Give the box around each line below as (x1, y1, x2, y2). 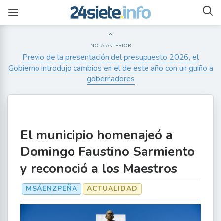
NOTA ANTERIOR (90, 42, 131, 49)
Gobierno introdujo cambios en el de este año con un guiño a (8, 63, 213, 74)
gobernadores (86, 74, 135, 84)
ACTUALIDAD (87, 184, 138, 193)
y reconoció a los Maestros (20, 160, 177, 177)
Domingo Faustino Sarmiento (20, 143, 195, 160)
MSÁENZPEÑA (26, 184, 77, 193)
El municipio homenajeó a (20, 126, 173, 144)
